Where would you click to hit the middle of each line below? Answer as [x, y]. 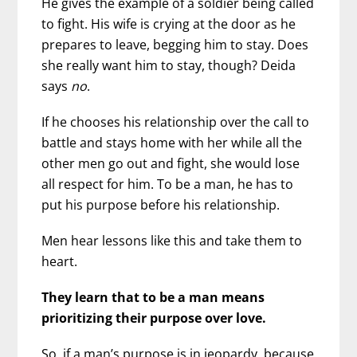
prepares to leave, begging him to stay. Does [175, 44]
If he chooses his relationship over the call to [176, 122]
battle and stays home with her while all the [172, 142]
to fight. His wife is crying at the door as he [169, 24]
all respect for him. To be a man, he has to [168, 184]
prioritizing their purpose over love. [154, 318]
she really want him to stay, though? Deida [169, 65]
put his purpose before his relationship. [161, 204]
